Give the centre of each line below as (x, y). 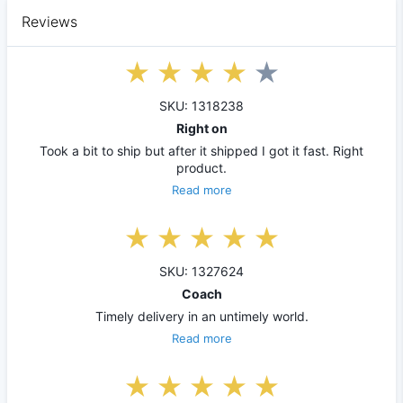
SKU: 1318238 (201, 105)
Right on (201, 128)
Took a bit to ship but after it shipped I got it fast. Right (201, 150)
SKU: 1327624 (201, 271)
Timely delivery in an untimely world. (201, 316)
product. (201, 167)
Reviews (49, 21)
